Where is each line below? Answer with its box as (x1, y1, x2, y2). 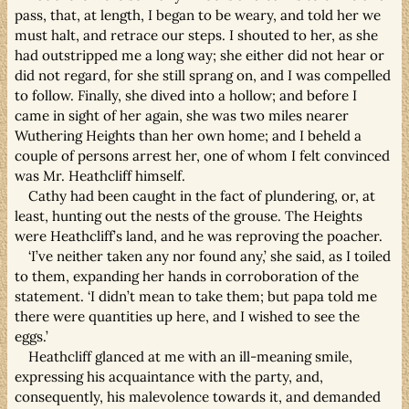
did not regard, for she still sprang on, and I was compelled (15, 66, 391, 84)
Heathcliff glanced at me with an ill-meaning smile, (28, 347, 353, 365)
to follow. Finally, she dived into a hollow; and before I (15, 86, 357, 104)
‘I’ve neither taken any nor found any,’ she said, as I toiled (28, 246, 392, 265)
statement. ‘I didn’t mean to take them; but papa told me (15, 287, 377, 305)
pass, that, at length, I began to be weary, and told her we (15, 5, 381, 24)
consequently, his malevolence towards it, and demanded (15, 387, 381, 405)
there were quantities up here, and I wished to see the (15, 307, 360, 325)
